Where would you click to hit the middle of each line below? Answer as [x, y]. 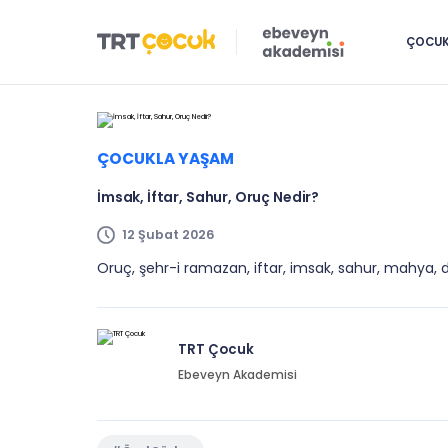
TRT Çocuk [215, 349]
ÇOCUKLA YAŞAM [165, 159]
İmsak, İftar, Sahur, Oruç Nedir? [208, 197]
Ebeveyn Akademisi [237, 374]
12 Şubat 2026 [168, 235]
